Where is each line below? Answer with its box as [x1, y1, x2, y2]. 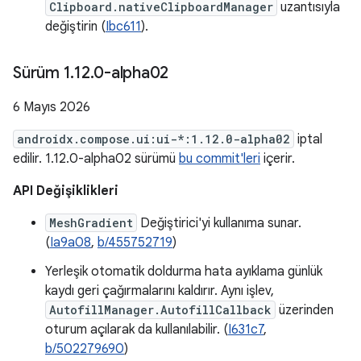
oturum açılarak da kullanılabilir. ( [45, 322, 228, 338]
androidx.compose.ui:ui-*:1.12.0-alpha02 [17, 131, 290, 147]
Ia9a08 [50, 234, 91, 251]
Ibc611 [106, 19, 141, 35]
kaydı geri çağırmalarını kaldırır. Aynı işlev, [45, 283, 274, 299]
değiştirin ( [45, 19, 106, 35]
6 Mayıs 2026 [13, 99, 90, 115]
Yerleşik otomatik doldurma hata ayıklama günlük [45, 263, 322, 280]
